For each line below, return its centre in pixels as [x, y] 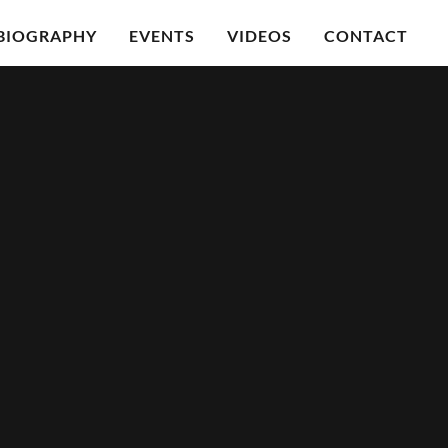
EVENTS [161, 35]
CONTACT [365, 35]
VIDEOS [259, 35]
